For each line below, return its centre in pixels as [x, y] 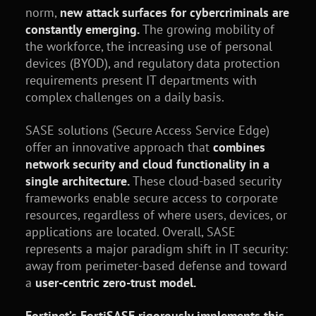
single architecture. [77, 181]
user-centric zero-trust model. [115, 282]
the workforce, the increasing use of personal [148, 46]
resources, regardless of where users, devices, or [156, 214]
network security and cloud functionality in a [147, 164]
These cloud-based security [205, 181]
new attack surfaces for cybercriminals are [174, 12]
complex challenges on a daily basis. [124, 97]
